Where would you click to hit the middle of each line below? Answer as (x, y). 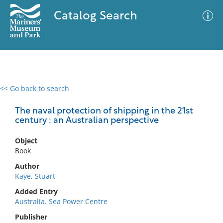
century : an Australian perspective (87, 121)
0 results (22, 94)
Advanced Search (147, 97)
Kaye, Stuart (35, 176)
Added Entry (36, 191)
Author (27, 166)
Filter (201, 98)
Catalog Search (95, 16)
